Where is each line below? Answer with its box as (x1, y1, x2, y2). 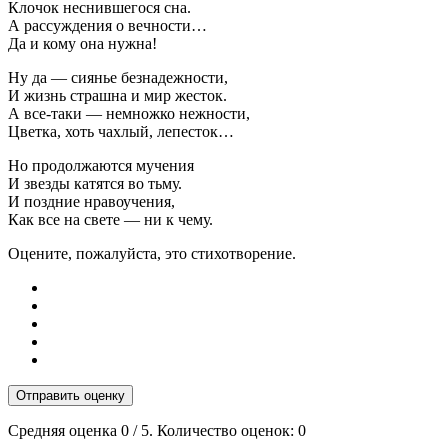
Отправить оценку (16, 387, 125, 403)
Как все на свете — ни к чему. (8, 210, 213, 228)
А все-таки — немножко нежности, (8, 104, 250, 122)
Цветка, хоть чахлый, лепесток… (8, 122, 234, 140)
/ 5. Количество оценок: (129, 421, 298, 439)
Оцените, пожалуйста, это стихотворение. (8, 244, 296, 262)
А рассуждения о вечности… (8, 16, 207, 34)
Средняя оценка (8, 421, 121, 439)
